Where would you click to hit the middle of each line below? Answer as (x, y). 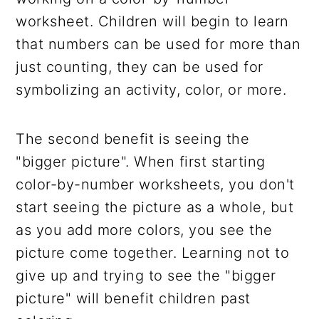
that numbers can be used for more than (158, 44)
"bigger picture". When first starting (141, 161)
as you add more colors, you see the (144, 230)
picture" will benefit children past (133, 298)
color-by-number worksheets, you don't (155, 184)
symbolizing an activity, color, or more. (151, 89)
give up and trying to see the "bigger (146, 275)
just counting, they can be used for (140, 67)
